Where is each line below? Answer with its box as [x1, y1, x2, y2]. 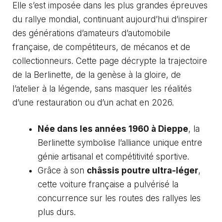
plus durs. [38, 207, 76, 217]
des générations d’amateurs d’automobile [12, 28, 170, 38]
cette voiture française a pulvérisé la [38, 179, 178, 189]
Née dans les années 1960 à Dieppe [38, 124, 188, 134]
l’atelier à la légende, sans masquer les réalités [12, 83, 192, 94]
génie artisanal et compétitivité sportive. [38, 152, 189, 162]
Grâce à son [38, 166, 87, 175]
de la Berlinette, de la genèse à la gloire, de [12, 69, 181, 80]
